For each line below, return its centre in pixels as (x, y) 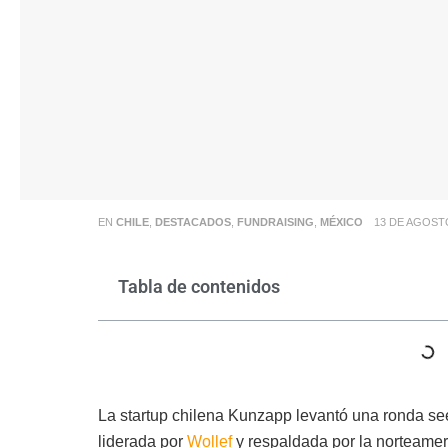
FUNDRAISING (275, 221)
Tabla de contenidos (198, 286)
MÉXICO (341, 221)
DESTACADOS (192, 221)
